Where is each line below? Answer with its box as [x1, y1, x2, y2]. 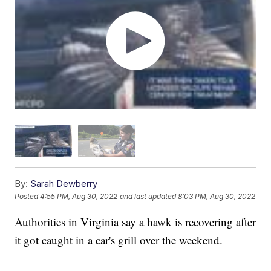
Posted [15, 192, 41, 201]
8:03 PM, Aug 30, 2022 [178, 192, 256, 201]
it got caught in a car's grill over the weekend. [15, 232, 223, 247]
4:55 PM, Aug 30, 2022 [40, 192, 118, 201]
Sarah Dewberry [30, 177, 98, 189]
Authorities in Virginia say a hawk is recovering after [15, 214, 256, 229]
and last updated [120, 192, 177, 201]
